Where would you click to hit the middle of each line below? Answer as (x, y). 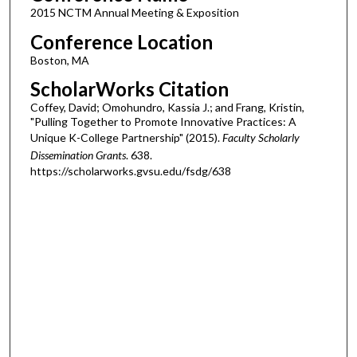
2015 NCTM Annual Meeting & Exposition (134, 13)
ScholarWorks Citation (129, 89)
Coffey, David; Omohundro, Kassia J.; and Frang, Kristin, (167, 108)
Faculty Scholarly (261, 138)
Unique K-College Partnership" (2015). (126, 138)
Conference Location (121, 41)
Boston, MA (59, 60)
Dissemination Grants (78, 155)
